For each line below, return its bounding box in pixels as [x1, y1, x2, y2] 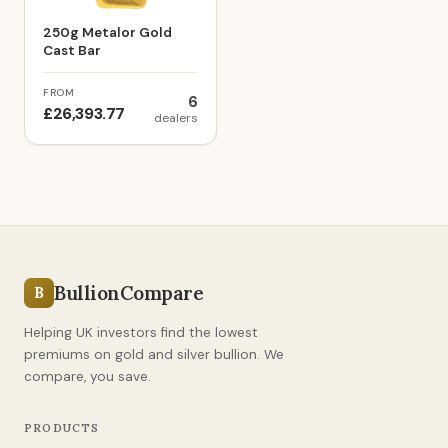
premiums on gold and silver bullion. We [24, 346, 284, 363]
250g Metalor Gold [43, 24, 172, 41]
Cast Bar [43, 42, 101, 59]
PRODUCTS [24, 421, 100, 435]
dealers [154, 110, 198, 126]
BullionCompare [54, 281, 204, 305]
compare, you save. [24, 368, 151, 385]
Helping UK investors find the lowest [24, 324, 258, 341]
